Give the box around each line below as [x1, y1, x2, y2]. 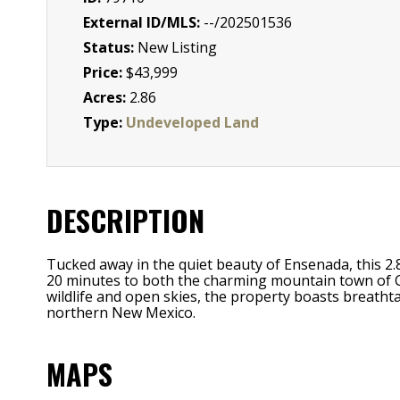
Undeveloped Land [126, 112, 259, 132]
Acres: [83, 87, 129, 107]
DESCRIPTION [46, 198, 204, 241]
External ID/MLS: [83, 12, 204, 32]
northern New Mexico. [46, 302, 196, 322]
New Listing [137, 37, 217, 57]
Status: [83, 37, 137, 57]
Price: [83, 62, 126, 82]
